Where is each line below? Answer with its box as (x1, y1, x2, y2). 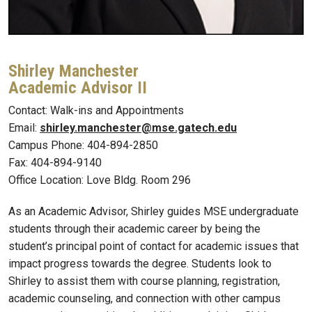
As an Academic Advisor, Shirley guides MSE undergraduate (8, 205, 299, 219)
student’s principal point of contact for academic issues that (8, 240, 299, 253)
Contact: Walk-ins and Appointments (8, 103, 184, 117)
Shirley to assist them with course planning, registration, (8, 274, 280, 288)
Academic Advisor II (8, 77, 147, 97)
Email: (8, 120, 40, 134)
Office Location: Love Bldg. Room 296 (8, 173, 191, 187)
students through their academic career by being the (8, 222, 260, 236)
